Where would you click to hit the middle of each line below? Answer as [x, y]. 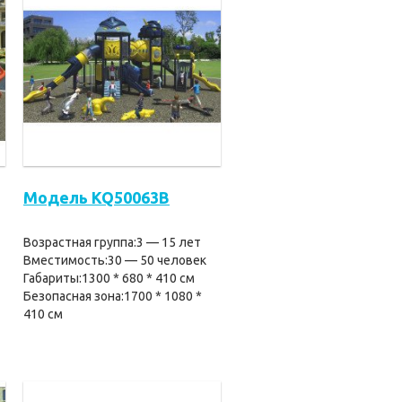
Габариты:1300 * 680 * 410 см [109, 278]
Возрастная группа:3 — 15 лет [112, 242]
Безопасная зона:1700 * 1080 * [113, 296]
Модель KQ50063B [96, 197]
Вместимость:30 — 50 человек [115, 260]
